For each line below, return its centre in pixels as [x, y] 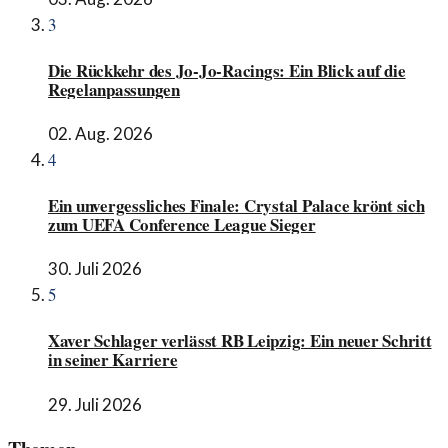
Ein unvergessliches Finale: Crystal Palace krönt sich [236, 205]
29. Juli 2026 [95, 404]
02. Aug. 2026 [100, 134]
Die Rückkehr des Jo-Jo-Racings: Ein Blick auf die [227, 70]
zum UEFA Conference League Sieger [182, 224]
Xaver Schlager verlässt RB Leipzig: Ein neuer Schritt [240, 341]
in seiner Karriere [113, 360]
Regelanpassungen [114, 89]
